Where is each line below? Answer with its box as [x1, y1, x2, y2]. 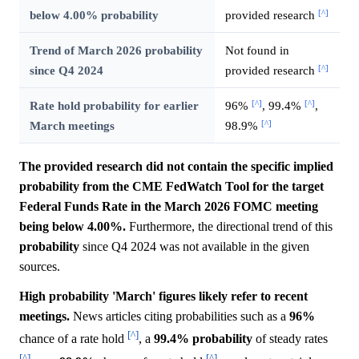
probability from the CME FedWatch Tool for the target [19, 179, 324, 194]
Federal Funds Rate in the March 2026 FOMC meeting [19, 200, 318, 214]
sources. [19, 260, 60, 274]
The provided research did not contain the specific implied [19, 159, 333, 174]
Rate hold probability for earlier [29, 99, 199, 113]
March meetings [29, 119, 115, 133]
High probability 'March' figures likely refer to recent [19, 289, 308, 304]
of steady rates [252, 332, 328, 346]
